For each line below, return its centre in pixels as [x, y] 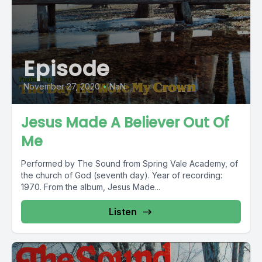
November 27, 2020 [62, 86]
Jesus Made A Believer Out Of [125, 123]
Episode [67, 69]
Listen [123, 212]
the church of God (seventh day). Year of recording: [122, 175]
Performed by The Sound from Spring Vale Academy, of [130, 163]
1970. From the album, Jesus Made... [91, 187]
